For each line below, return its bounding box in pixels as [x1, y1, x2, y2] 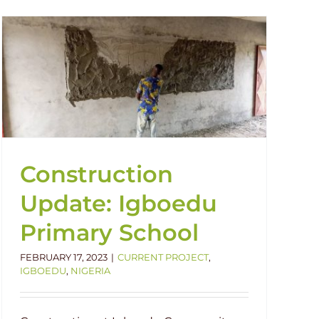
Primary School [20, 219, 199, 246]
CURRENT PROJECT [117, 251, 209, 263]
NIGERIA [70, 265, 110, 276]
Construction [20, 160, 173, 188]
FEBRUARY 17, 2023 [20, 251, 108, 263]
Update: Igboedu [20, 189, 217, 217]
